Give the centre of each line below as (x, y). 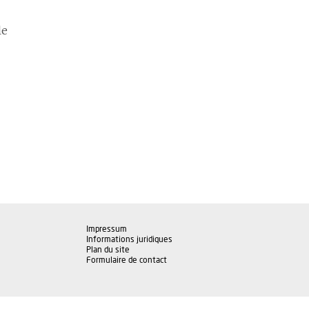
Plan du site (108, 250)
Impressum (107, 229)
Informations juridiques (129, 239)
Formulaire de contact (127, 260)
